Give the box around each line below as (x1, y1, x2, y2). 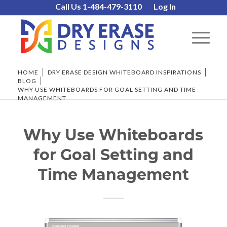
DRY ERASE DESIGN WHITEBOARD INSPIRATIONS (47, 68, 201, 76)
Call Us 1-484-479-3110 (55, 2, 142, 11)
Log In (154, 2, 176, 11)
